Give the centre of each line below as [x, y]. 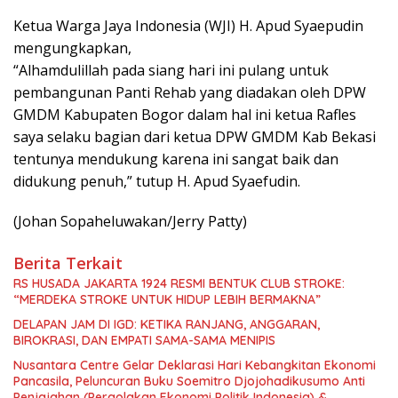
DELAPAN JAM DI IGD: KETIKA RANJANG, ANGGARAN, [167, 325]
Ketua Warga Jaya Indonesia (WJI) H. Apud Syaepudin [188, 26]
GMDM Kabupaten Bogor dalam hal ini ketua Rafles [185, 115]
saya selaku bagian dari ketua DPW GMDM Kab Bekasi [195, 137]
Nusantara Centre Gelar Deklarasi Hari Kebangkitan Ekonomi [195, 366]
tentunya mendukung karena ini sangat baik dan [176, 159]
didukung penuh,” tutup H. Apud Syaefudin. [157, 182]
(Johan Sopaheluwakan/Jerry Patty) [130, 222]
